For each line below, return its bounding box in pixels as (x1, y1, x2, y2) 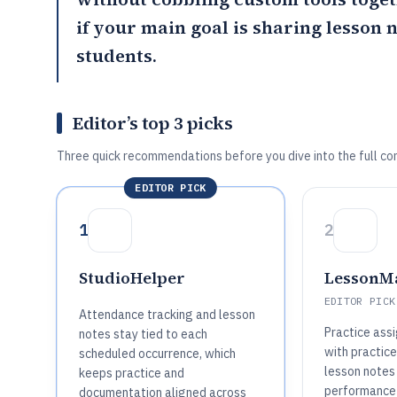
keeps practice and (79, 365, 184, 381)
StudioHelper (79, 267, 185, 289)
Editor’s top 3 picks (73, 111, 232, 136)
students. (76, 43, 157, 68)
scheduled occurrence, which (79, 346, 236, 362)
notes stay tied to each (79, 326, 207, 342)
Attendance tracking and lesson (79, 307, 255, 323)
